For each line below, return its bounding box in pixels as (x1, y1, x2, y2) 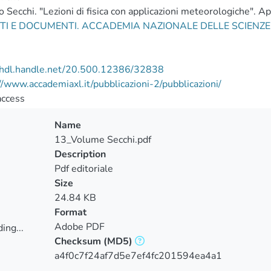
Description (54, 148, 106, 161)
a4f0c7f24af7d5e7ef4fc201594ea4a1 (54, 249, 222, 263)
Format (54, 206, 87, 219)
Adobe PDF (54, 220, 105, 233)
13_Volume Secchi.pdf (54, 133, 151, 146)
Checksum (54, 235, 101, 248)
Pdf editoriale (54, 162, 113, 175)
